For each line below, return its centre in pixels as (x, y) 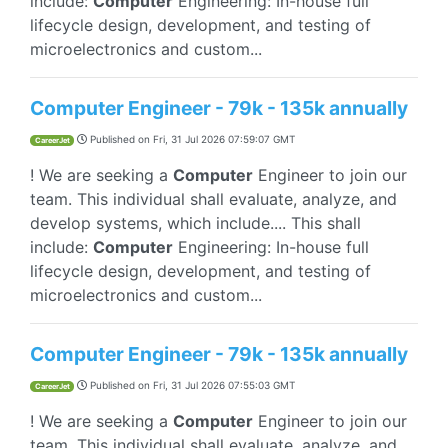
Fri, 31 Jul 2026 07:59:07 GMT (224, 139)
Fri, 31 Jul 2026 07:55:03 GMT (224, 385)
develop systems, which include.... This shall (195, 223)
